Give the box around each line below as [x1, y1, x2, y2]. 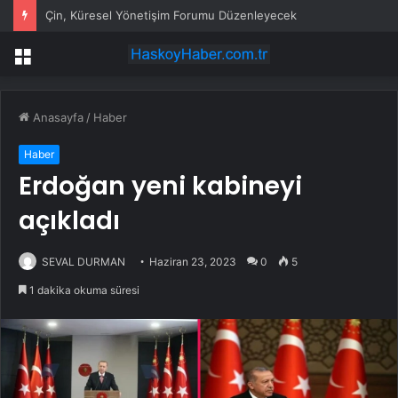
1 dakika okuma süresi [27, 283, 139, 298]
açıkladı [19, 203, 120, 239]
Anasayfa [29, 110, 84, 125]
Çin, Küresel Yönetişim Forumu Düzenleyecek [45, 8, 297, 22]
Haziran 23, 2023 [149, 255, 236, 269]
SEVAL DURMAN [42, 255, 125, 269]
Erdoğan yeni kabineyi [19, 169, 302, 204]
